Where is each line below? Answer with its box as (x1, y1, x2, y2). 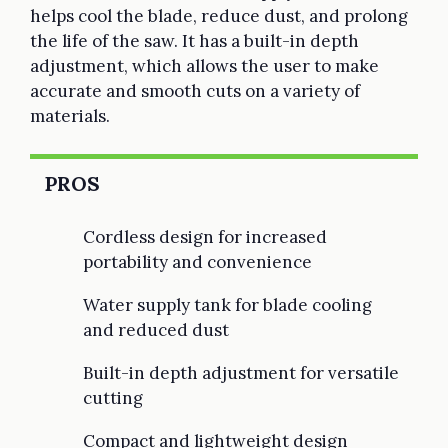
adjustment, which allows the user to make (30, 54, 379, 77)
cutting (83, 386, 143, 409)
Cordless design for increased (83, 225, 327, 248)
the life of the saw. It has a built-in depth (30, 29, 359, 52)
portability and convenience (83, 250, 312, 273)
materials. (30, 104, 110, 127)
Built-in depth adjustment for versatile (83, 361, 399, 384)
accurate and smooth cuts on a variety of (30, 79, 360, 102)
